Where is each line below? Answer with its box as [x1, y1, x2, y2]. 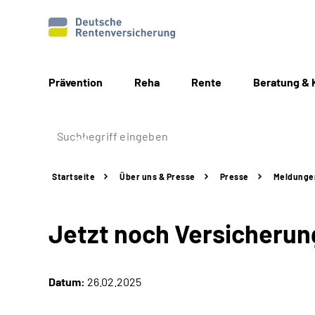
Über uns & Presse [120, 172, 195, 181]
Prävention [49, 75, 103, 89]
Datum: [49, 275, 85, 288]
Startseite [52, 172, 95, 181]
